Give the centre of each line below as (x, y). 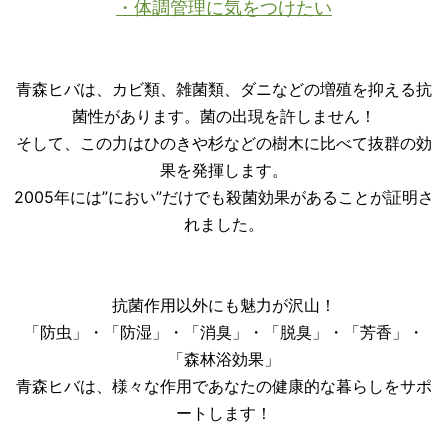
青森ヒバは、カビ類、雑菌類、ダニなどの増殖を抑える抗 (224, 89)
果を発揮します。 (224, 170)
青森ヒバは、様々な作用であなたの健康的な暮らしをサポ (224, 386)
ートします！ (224, 413)
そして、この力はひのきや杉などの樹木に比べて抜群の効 (224, 143)
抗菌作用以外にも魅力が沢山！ (224, 305)
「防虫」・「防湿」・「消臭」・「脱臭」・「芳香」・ (224, 332)
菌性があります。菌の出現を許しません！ (224, 116)
